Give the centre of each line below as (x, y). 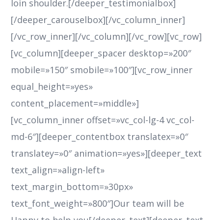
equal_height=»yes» (52, 87)
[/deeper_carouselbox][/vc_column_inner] (98, 20)
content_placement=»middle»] (75, 103)
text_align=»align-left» (58, 170)
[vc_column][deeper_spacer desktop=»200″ (101, 53)
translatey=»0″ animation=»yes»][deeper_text (107, 153)
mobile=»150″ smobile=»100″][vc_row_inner (102, 70)
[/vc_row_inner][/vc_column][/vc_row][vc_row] (107, 37)
